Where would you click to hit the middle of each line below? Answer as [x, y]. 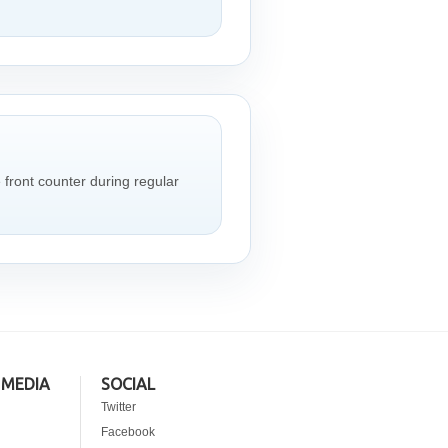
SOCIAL [128, 384]
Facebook [128, 432]
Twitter [118, 407]
